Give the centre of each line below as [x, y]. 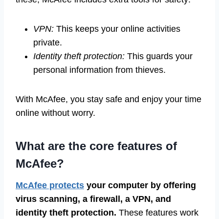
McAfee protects [50, 185]
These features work [157, 212]
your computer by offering [140, 185]
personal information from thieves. [99, 70]
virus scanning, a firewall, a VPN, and [93, 199]
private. [48, 42]
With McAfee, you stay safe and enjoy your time [109, 99]
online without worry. [55, 113]
